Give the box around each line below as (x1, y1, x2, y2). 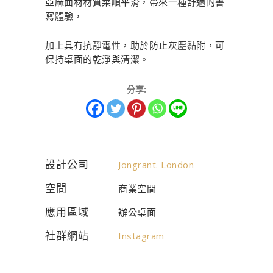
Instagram (118, 230, 165, 243)
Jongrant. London (118, 158, 194, 171)
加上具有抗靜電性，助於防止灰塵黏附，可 (45, 39, 225, 52)
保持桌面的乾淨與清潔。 (45, 53, 149, 66)
